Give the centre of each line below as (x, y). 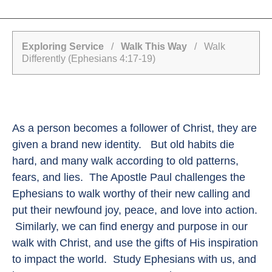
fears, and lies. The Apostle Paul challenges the (129, 178)
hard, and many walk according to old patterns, (125, 161)
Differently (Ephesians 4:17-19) (89, 59)
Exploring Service (63, 47)
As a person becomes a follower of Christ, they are (134, 128)
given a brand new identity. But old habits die (123, 145)
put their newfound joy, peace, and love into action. (135, 210)
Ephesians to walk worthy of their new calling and (131, 194)
